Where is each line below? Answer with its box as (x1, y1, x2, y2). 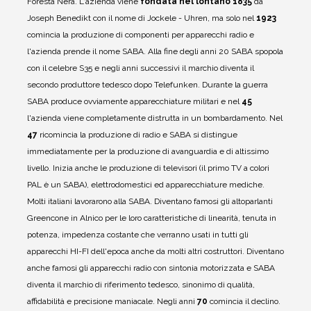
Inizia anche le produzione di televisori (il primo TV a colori (51, 163, 269, 174)
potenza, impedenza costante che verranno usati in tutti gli (27, 230, 249, 240)
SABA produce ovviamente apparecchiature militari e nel (27, 96, 242, 107)
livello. (27, 163, 51, 174)
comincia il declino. (208, 296, 280, 307)
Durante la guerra (200, 80, 268, 90)
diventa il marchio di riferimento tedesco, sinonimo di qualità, (27, 280, 255, 290)
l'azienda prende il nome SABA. (27, 47, 146, 57)
